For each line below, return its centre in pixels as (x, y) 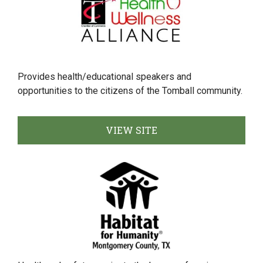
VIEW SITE (131, 130)
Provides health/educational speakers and (104, 77)
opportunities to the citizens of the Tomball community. (130, 91)
